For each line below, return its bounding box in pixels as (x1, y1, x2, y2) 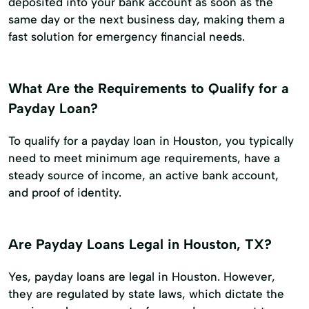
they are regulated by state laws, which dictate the (8, 287, 284, 301)
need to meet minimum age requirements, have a (8, 151, 280, 166)
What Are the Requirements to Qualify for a (8, 80, 289, 97)
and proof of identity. (8, 186, 121, 200)
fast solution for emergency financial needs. (8, 30, 245, 44)
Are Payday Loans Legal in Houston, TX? (8, 236, 272, 253)
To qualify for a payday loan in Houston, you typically (8, 134, 294, 148)
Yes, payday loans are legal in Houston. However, (8, 270, 275, 284)
